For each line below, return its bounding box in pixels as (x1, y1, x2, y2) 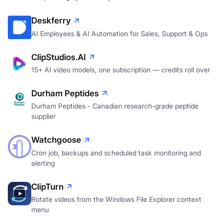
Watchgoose (31, 135, 81, 145)
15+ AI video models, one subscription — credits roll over (31, 66, 210, 74)
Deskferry (31, 16, 71, 26)
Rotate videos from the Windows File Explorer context (31, 195, 201, 204)
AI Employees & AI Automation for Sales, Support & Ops (31, 29, 208, 38)
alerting (31, 158, 55, 167)
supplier (31, 112, 56, 121)
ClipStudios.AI (31, 52, 86, 62)
